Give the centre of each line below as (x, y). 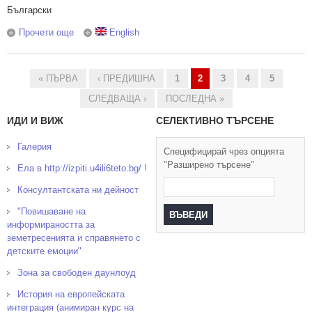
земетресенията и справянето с (74, 238)
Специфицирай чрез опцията (224, 151)
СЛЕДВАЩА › (117, 99)
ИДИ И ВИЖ (35, 120)
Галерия (34, 147)
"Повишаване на (52, 211)
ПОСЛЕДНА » (195, 99)
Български (29, 10)
